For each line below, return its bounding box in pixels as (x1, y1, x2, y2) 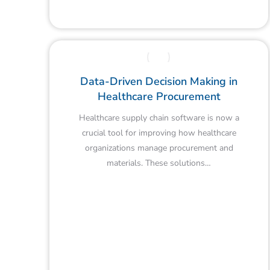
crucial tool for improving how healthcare (81, 127, 236, 139)
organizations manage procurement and (84, 142, 233, 154)
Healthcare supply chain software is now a (78, 111, 239, 124)
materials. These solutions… (107, 157, 212, 169)
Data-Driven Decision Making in (80, 74, 238, 89)
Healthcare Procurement (97, 89, 221, 104)
